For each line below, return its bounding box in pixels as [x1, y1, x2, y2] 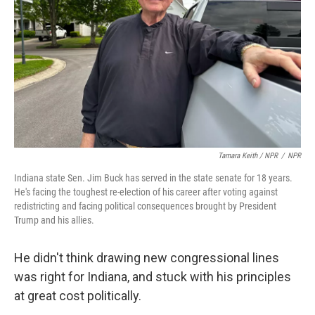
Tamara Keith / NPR [218, 151, 278, 160]
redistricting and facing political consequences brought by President [14, 200, 276, 212]
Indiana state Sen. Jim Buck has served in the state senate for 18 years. [14, 172, 292, 184]
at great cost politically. [14, 288, 141, 303]
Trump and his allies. [14, 214, 94, 226]
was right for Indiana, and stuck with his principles [14, 269, 291, 284]
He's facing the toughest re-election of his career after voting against [14, 186, 278, 198]
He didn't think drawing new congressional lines [14, 250, 279, 265]
